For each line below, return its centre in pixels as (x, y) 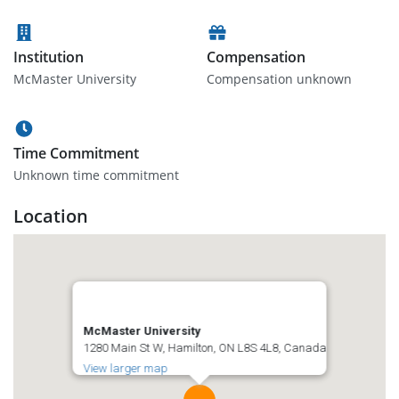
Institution (49, 57)
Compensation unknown (279, 79)
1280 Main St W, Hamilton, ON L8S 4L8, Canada (205, 348)
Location (51, 216)
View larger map (126, 368)
